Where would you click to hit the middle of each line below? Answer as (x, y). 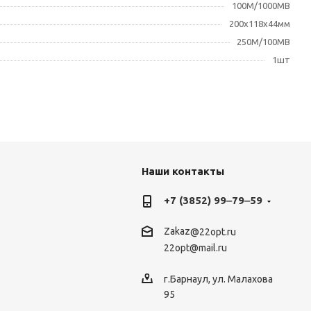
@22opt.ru (213, 232)
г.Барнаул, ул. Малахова (218, 279)
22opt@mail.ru (195, 248)
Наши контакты (183, 171)
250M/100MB (263, 42)
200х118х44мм (260, 24)
